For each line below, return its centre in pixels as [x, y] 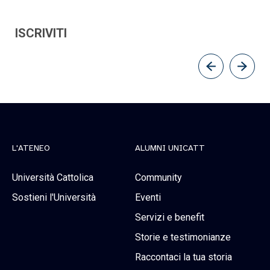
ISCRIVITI [41, 33]
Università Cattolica [53, 178]
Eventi [148, 198]
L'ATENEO [31, 148]
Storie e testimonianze [183, 237]
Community [159, 178]
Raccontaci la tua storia [184, 257]
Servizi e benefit [170, 218]
